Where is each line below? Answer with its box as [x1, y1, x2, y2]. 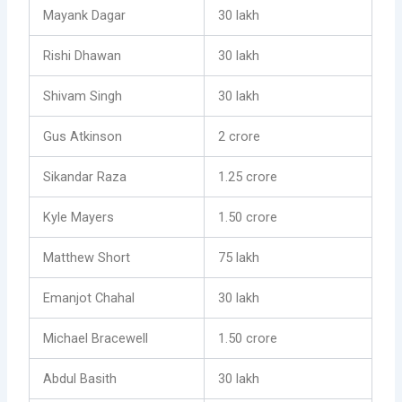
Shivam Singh [43, 87, 123, 104]
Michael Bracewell [43, 329, 149, 346]
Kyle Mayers [43, 208, 115, 225]
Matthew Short [43, 249, 131, 266]
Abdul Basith [43, 370, 118, 387]
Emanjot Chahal [43, 289, 135, 306]
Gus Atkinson [43, 127, 123, 144]
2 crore [218, 127, 261, 144]
